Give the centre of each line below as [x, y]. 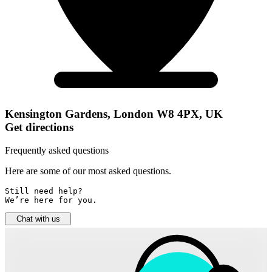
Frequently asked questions [57, 151]
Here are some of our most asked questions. [88, 171]
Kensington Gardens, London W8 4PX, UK [114, 114]
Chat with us [38, 219]
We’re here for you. [51, 200]
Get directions [39, 127]
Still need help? [46, 191]
